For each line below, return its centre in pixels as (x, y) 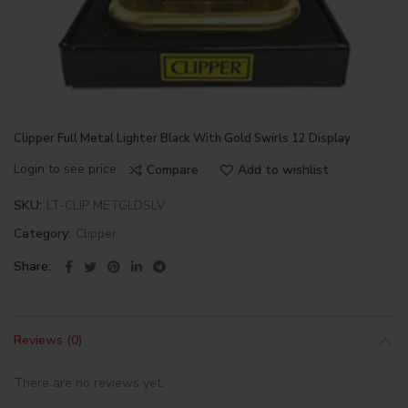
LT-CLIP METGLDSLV (106, 205)
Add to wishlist (283, 169)
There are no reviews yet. (89, 383)
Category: (44, 234)
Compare (173, 169)
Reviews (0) (48, 340)
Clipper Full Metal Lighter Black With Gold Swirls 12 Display (182, 138)
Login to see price (65, 169)
